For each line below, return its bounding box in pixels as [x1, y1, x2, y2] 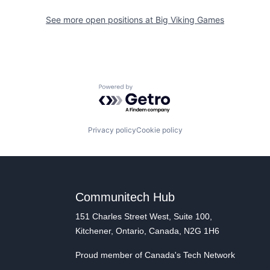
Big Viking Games [155, 14, 224, 25]
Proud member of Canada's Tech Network [75, 250, 235, 260]
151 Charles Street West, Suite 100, [75, 212, 212, 222]
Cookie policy [136, 125, 183, 135]
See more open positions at [46, 14, 155, 25]
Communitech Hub [75, 190, 175, 204]
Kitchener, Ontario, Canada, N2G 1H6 [75, 226, 219, 236]
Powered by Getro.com [98, 83, 204, 96]
